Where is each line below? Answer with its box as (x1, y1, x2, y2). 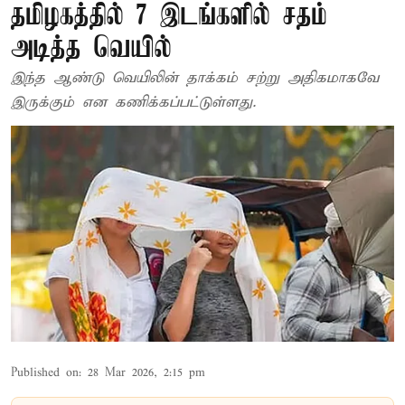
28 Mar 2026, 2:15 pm (88, 364, 205, 381)
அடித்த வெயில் (11, 33, 172, 65)
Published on (11, 364, 79, 381)
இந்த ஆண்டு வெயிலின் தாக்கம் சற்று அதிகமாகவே (11, 69, 379, 88)
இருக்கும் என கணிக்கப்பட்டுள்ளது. (11, 93, 256, 112)
